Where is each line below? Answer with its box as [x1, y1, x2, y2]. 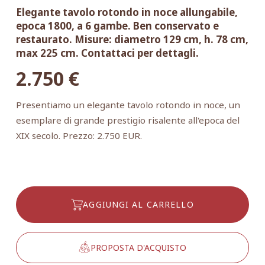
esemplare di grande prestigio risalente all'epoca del [15, 114, 240, 126]
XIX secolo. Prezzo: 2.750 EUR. [15, 129, 142, 141]
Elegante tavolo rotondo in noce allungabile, [15, 5, 238, 19]
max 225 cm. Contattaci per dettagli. [15, 46, 199, 60]
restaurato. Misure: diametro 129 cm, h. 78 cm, [15, 32, 248, 46]
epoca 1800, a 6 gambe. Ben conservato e [15, 18, 219, 33]
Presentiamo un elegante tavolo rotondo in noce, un [15, 98, 240, 111]
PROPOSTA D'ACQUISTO [90, 241, 186, 253]
